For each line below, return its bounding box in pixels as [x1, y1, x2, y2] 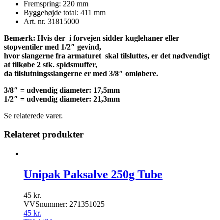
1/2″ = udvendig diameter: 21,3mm [4, 94, 120, 103]
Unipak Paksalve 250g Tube [24, 168, 163, 181]
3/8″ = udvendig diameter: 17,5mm [4, 85, 120, 94]
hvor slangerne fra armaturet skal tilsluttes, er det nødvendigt [4, 51, 210, 60]
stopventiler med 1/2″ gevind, [4, 42, 101, 51]
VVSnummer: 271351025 [24, 199, 105, 208]
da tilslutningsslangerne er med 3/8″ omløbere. [4, 69, 158, 78]
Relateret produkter [4, 129, 83, 140]
